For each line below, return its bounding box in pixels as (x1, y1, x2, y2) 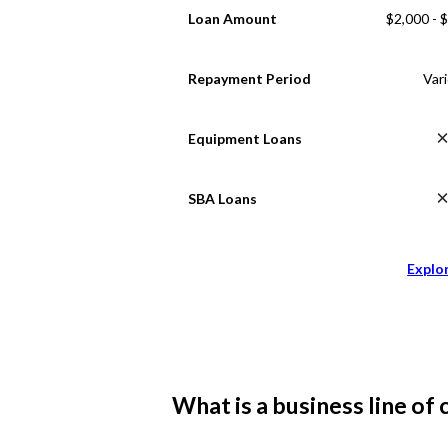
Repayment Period (188, 69, 311, 87)
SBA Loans (188, 189, 257, 207)
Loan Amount (188, 9, 277, 27)
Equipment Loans (188, 129, 302, 147)
